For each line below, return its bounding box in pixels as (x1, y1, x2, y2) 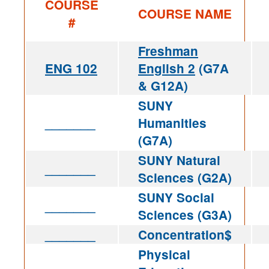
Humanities (138, 114, 207, 132)
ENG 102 (45, 59, 97, 77)
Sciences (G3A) (138, 206, 232, 224)
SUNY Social (138, 189, 214, 207)
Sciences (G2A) (138, 169, 232, 187)
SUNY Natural (138, 151, 220, 169)
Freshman (138, 42, 198, 60)
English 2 (138, 59, 195, 77)
